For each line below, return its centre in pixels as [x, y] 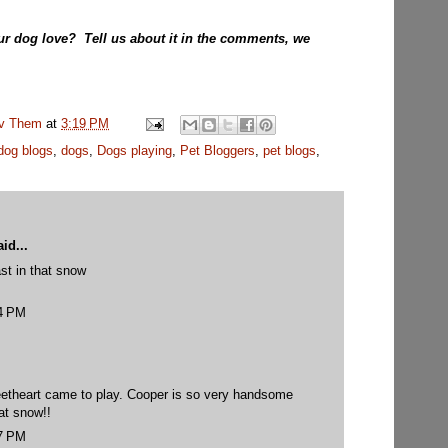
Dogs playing [134, 150]
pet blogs [289, 150]
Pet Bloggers [217, 150]
